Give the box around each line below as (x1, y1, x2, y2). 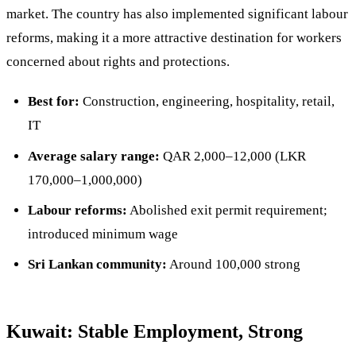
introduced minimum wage (27, 226, 178, 242)
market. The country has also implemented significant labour (6, 6, 348, 21)
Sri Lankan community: (27, 257, 167, 273)
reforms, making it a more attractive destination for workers (6, 29, 342, 45)
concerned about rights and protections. (6, 53, 230, 69)
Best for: (27, 94, 79, 110)
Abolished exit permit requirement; (126, 202, 327, 218)
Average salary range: (27, 148, 160, 164)
